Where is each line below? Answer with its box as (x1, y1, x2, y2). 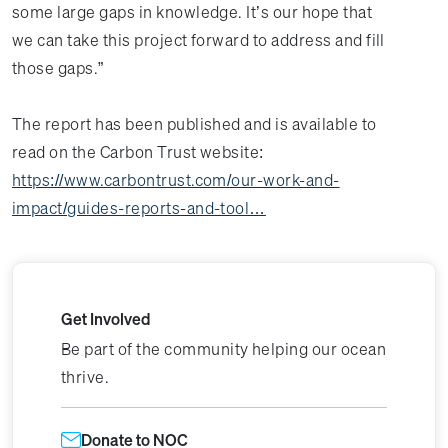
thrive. (61, 366, 110, 388)
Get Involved (61, 308, 151, 330)
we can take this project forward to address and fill (12, 29, 385, 51)
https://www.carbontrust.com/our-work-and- (12, 169, 340, 191)
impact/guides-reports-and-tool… (12, 197, 266, 219)
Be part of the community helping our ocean (61, 338, 387, 360)
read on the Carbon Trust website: (12, 141, 264, 163)
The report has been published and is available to (12, 113, 377, 135)
